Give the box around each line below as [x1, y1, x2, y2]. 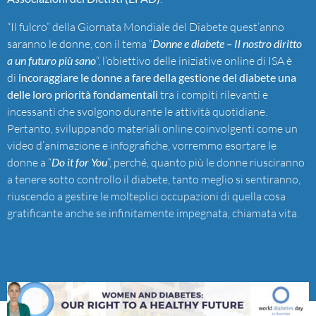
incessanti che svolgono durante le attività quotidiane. [7, 104, 267, 119]
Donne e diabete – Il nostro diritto [152, 36, 302, 50]
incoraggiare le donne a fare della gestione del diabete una [18, 70, 296, 84]
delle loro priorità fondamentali [7, 87, 158, 101]
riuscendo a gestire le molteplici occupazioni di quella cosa [7, 188, 286, 203]
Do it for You [51, 154, 107, 169]
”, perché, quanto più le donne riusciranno [107, 154, 305, 169]
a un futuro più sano [7, 53, 96, 67]
